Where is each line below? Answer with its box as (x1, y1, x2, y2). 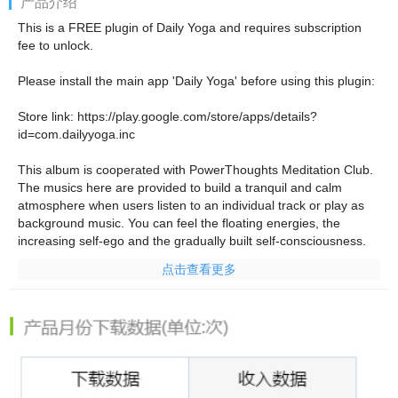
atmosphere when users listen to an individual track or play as (18, 198, 364, 212)
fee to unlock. (18, 38, 93, 52)
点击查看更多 (162, 262, 236, 276)
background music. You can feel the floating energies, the (18, 216, 340, 230)
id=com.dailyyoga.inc (18, 127, 135, 141)
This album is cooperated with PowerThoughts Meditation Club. (18, 163, 373, 177)
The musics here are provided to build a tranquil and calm (18, 180, 342, 195)
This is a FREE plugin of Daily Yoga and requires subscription (18, 20, 362, 35)
